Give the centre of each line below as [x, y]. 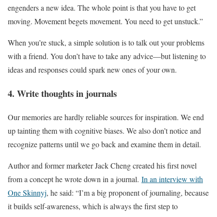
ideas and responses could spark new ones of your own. [92, 70]
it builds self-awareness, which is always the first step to [93, 206]
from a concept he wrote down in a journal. [75, 179]
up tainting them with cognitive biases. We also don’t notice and [104, 130]
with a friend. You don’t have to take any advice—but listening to [107, 56]
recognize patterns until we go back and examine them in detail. [104, 144]
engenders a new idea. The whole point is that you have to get [102, 8]
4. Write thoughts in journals [62, 93]
